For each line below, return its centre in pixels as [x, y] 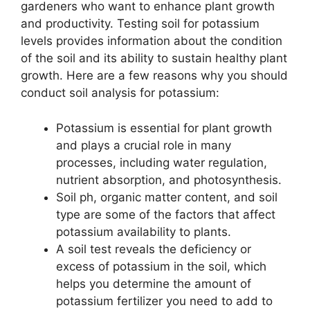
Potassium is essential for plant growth [164, 128]
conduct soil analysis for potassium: [120, 93]
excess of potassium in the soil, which [161, 266]
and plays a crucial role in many [144, 145]
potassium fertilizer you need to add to [164, 301]
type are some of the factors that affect [166, 214]
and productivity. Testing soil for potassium [140, 24]
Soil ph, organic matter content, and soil [167, 197]
